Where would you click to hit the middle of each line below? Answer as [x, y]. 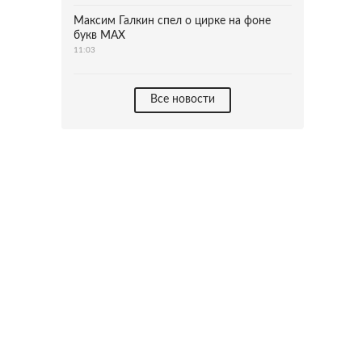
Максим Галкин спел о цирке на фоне [172, 21]
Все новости [183, 99]
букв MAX [99, 36]
